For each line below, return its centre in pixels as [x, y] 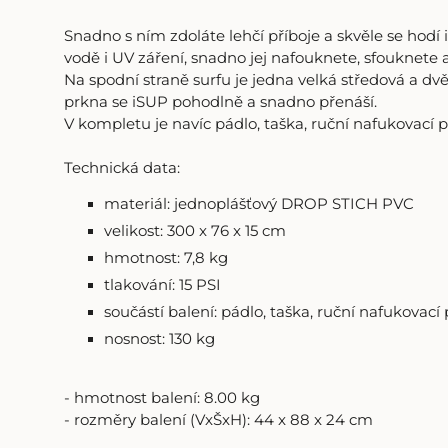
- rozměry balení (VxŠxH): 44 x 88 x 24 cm [218, 420]
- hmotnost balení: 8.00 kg [161, 398]
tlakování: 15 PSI [162, 285]
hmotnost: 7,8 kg [165, 258]
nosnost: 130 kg [159, 339]
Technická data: [121, 167]
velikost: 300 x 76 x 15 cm [194, 231]
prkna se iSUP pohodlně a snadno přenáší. [220, 101]
